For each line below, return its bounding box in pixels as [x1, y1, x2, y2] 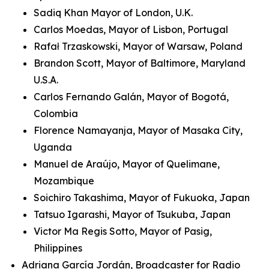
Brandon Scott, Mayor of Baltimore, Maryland [34, 57, 246, 69]
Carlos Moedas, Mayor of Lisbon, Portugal [34, 23, 231, 35]
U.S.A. [34, 74, 61, 86]
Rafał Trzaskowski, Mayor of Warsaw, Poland [34, 40, 247, 52]
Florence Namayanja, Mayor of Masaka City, [34, 124, 243, 136]
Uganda [34, 141, 74, 153]
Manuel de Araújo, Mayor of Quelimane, [34, 158, 220, 170]
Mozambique [34, 175, 97, 187]
